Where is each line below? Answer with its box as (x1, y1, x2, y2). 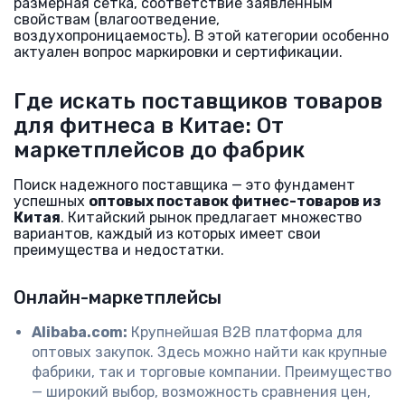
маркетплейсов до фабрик (14, 137, 305, 163)
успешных (14, 193, 89, 210)
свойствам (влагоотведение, (14, 11, 220, 28)
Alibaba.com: (32, 324, 127, 341)
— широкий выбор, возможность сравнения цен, (32, 383, 371, 400)
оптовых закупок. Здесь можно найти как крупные (32, 344, 387, 361)
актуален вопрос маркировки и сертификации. (14, 43, 343, 61)
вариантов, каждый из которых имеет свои (14, 225, 321, 242)
